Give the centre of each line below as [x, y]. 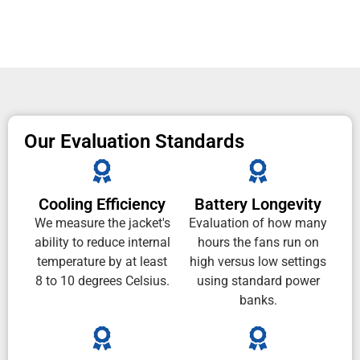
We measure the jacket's [102, 223]
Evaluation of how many [258, 223]
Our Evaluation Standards [134, 142]
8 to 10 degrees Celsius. [102, 281]
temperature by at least [102, 262]
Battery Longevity [258, 205]
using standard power [258, 281]
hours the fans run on [258, 243]
